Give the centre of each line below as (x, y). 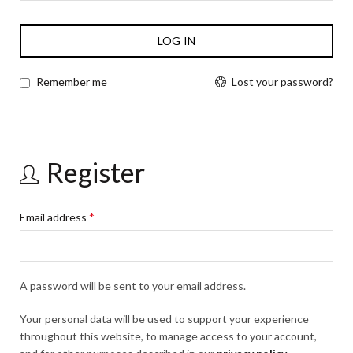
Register (96, 173)
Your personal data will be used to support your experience (164, 319)
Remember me (72, 82)
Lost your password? (282, 82)
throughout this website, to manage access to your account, (168, 336)
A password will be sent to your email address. (133, 286)
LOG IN (176, 41)
